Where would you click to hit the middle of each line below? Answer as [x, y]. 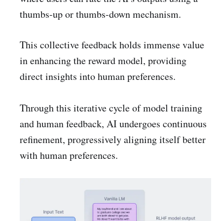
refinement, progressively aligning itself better [113, 139]
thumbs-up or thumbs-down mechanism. [100, 14]
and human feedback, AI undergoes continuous [113, 123]
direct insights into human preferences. [98, 76]
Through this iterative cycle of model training [111, 108]
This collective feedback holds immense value [112, 44]
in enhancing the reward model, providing [103, 60]
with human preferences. [69, 155]
